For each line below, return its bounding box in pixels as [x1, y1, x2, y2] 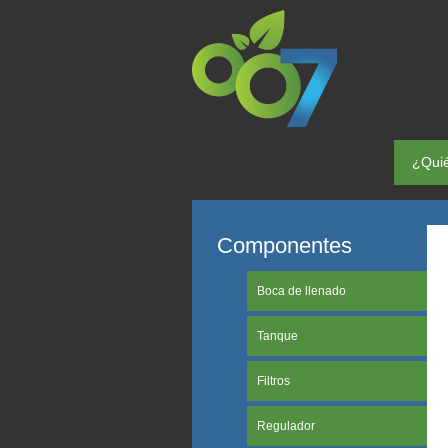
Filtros [257, 374, 290, 388]
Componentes [217, 233, 352, 258]
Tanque [257, 329, 298, 343]
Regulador [257, 419, 315, 433]
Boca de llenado [257, 284, 346, 298]
